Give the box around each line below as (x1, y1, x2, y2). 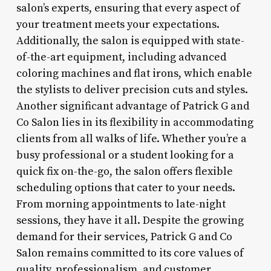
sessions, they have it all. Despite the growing (16, 213, 244, 227)
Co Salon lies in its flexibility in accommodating (16, 115, 253, 129)
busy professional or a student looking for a (16, 148, 234, 162)
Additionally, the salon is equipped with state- (16, 33, 244, 48)
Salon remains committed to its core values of (16, 246, 244, 260)
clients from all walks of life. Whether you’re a (16, 131, 247, 146)
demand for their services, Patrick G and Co (16, 229, 232, 244)
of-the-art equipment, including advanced (16, 50, 226, 64)
